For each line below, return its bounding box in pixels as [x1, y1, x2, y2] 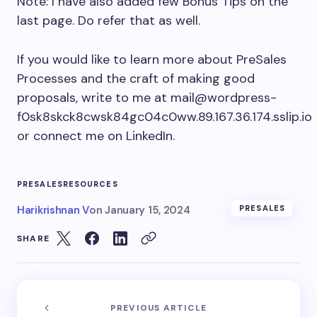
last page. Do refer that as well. [17, 12, 200, 29]
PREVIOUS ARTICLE [110, 302, 207, 313]
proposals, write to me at [17, 89, 171, 106]
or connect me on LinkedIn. [17, 127, 175, 144]
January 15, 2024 [105, 203, 190, 217]
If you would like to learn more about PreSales [17, 51, 287, 68]
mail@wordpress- [171, 89, 277, 106]
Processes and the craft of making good [17, 70, 255, 87]
